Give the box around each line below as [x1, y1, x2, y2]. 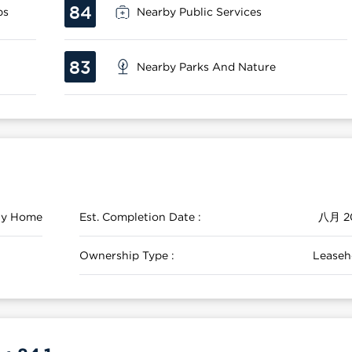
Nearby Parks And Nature [137, 60, 277, 72]
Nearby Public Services [137, 5, 262, 17]
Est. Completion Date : [79, 211, 202, 222]
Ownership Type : [79, 249, 175, 261]
